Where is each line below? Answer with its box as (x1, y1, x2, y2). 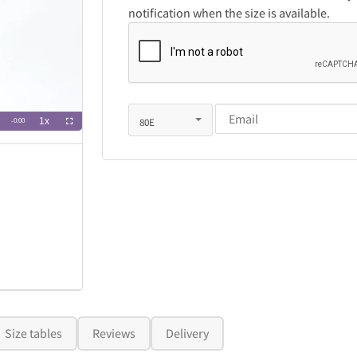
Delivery (166, 325, 210, 342)
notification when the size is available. (128, 4, 330, 21)
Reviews (92, 325, 135, 342)
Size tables (4, 325, 62, 342)
